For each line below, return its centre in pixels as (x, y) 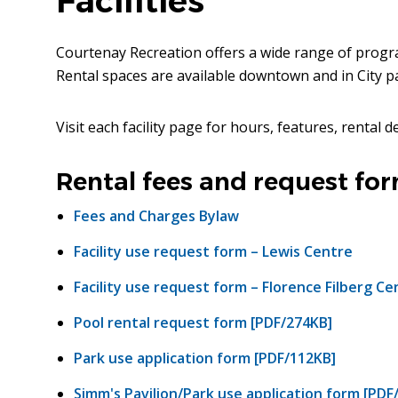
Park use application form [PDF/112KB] (204, 358)
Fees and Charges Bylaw (156, 216)
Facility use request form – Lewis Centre (213, 252)
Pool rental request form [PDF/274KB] (203, 323)
